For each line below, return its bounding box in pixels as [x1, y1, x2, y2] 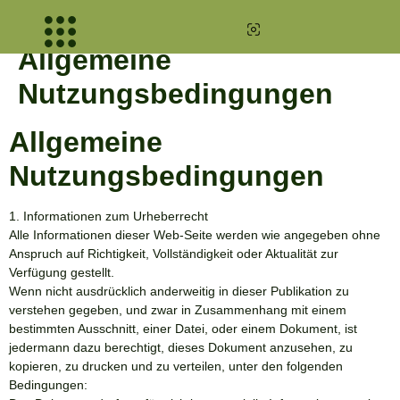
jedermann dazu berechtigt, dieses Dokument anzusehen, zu [9, 340, 353, 354]
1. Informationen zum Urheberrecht [9, 209, 208, 223]
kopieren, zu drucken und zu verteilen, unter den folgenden [9, 359, 343, 373]
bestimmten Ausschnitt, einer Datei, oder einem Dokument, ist [9, 321, 357, 336]
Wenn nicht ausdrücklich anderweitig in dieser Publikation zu [9, 284, 349, 298]
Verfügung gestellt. [9, 265, 114, 279]
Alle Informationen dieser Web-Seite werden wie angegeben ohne [9, 228, 380, 242]
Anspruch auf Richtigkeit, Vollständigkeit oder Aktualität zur [9, 246, 338, 261]
